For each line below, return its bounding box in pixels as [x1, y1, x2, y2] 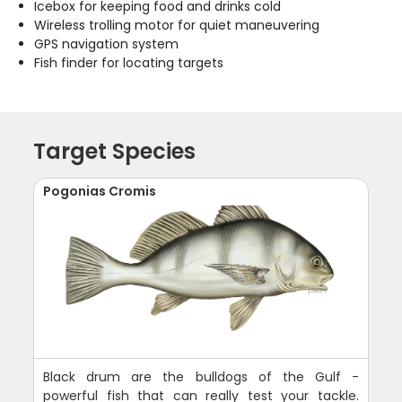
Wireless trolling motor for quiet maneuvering [34, 16, 320, 35]
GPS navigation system [34, 35, 179, 54]
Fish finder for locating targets [34, 54, 224, 73]
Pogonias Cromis [43, 182, 157, 201]
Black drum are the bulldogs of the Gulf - [43, 368, 359, 387]
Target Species [33, 136, 197, 167]
